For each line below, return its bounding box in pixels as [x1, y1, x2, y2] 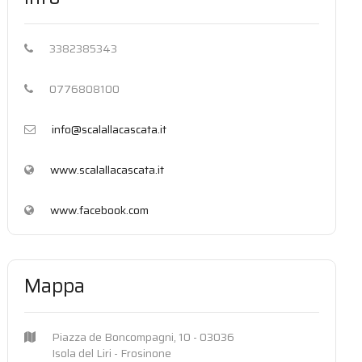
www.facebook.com [50, 201, 149, 219]
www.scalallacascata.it [50, 161, 165, 179]
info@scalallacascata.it [52, 120, 167, 138]
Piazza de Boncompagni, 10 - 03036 [52, 328, 235, 346]
